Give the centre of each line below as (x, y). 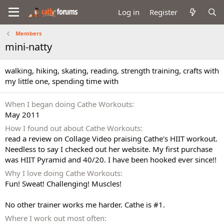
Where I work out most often (55, 218)
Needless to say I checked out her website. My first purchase (109, 149)
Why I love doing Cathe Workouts (63, 173)
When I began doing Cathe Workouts (68, 104)
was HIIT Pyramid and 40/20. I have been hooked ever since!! (111, 159)
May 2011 (22, 114)
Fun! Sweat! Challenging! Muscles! (63, 183)
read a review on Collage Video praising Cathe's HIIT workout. (111, 138)
